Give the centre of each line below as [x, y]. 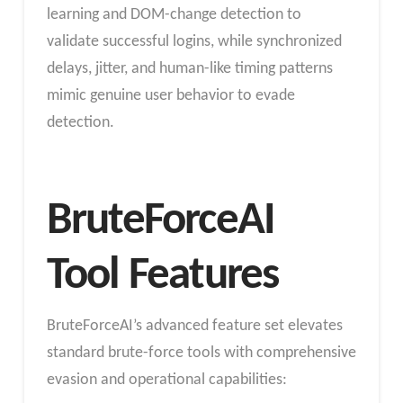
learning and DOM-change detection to [174, 14]
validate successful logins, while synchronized [194, 41]
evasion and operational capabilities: [166, 381]
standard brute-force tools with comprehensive [201, 354]
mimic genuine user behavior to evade [170, 95]
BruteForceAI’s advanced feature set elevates [194, 327]
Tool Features [162, 276]
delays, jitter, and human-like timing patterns [189, 68]
